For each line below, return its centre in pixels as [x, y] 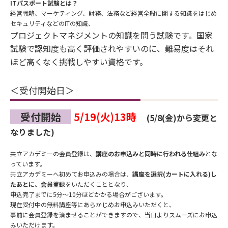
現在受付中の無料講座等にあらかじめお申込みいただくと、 [93, 205]
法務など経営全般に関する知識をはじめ [162, 13]
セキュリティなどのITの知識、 [52, 23]
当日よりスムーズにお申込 [181, 215]
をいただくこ [83, 184]
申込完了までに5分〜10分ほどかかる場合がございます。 [89, 194]
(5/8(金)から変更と [182, 118]
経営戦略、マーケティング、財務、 [59, 13]
